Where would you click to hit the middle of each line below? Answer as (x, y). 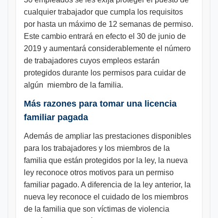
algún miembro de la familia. (74, 85)
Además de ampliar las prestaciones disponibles (108, 136)
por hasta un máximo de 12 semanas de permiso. (109, 24)
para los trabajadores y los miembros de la (97, 148)
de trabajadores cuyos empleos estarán (92, 61)
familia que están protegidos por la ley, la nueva (106, 160)
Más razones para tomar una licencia (100, 104)
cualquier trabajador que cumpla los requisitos (103, 12)
